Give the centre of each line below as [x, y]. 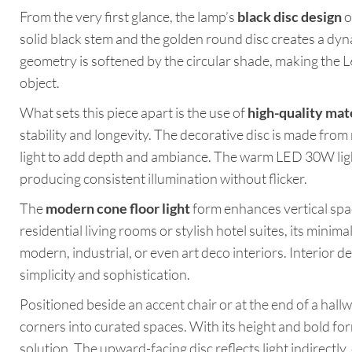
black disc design [290, 17]
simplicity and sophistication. [105, 275]
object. [40, 83]
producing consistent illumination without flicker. [163, 179]
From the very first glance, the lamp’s [128, 17]
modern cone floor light [118, 209]
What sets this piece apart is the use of [134, 113]
